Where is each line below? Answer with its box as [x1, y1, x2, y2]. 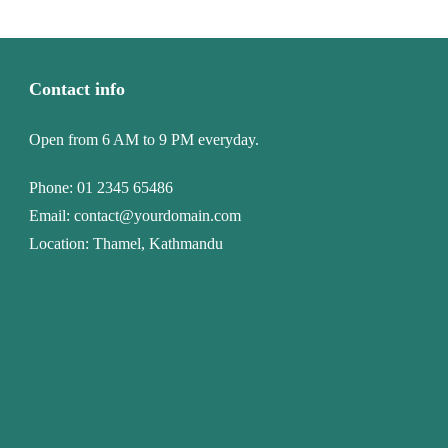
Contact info [29, 79, 125, 99]
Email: [29, 207, 74, 224]
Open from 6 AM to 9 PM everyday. [29, 131, 259, 148]
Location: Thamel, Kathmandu [29, 235, 223, 252]
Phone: [29, 179, 77, 196]
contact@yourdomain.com [74, 207, 241, 224]
